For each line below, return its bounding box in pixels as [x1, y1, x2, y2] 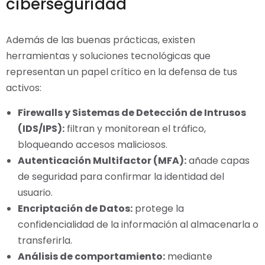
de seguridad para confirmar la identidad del [18, 170, 224, 184]
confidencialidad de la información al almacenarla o [18, 218, 258, 232]
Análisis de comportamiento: [18, 250, 165, 264]
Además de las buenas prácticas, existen [6, 33, 195, 47]
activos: [6, 81, 41, 95]
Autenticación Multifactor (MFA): [18, 154, 186, 168]
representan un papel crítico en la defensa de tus [6, 65, 237, 79]
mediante [165, 250, 212, 264]
